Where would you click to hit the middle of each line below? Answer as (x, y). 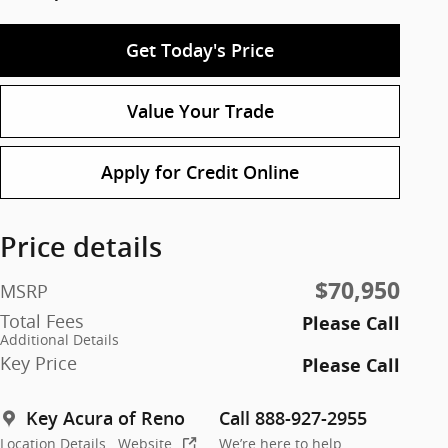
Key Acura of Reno (105, 419)
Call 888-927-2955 (293, 419)
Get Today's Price (200, 50)
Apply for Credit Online (200, 172)
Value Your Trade (200, 111)
